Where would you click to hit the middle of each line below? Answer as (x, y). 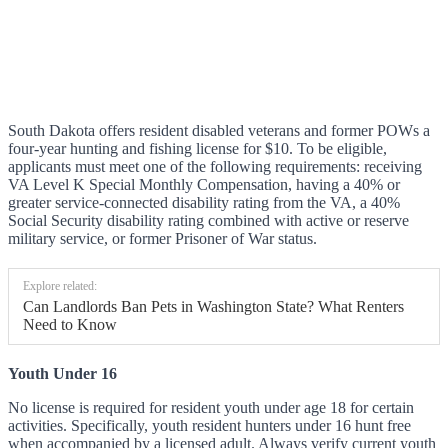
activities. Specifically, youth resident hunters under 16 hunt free (209, 426)
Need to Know (70, 325)
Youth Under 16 (62, 374)
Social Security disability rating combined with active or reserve (208, 221)
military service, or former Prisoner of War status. (162, 239)
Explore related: (60, 286)
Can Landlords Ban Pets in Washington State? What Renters (213, 307)
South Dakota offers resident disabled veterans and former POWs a (219, 131)
